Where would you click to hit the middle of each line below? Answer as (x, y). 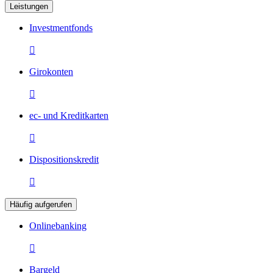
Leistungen (29, 7)
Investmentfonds (61, 28)
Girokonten (51, 72)
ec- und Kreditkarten (69, 116)
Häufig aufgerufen (41, 205)
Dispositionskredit (64, 160)
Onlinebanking (58, 226)
